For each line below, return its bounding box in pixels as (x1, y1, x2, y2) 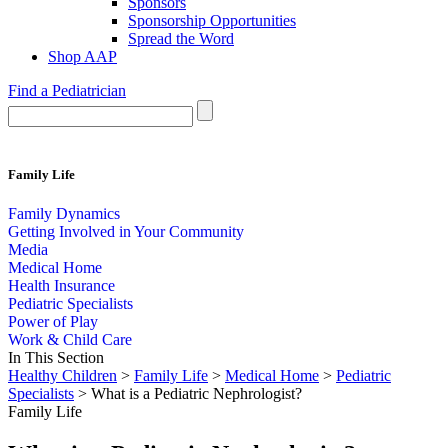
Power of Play (8, 313, 98, 331)
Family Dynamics (8, 205, 120, 223)
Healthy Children (8, 367, 117, 385)
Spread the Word (128, 30, 234, 47)
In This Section (8, 349, 104, 367)
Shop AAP (48, 48, 117, 65)
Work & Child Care (8, 331, 132, 349)
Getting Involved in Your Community (8, 223, 244, 241)
